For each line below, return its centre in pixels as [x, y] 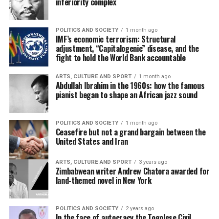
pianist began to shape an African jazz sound [126, 95]
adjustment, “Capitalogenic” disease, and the [127, 48]
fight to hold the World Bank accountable [120, 58]
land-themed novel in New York [103, 180]
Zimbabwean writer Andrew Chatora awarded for [132, 171]
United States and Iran [92, 141]
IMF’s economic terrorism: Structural [116, 39]
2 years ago [140, 208]
